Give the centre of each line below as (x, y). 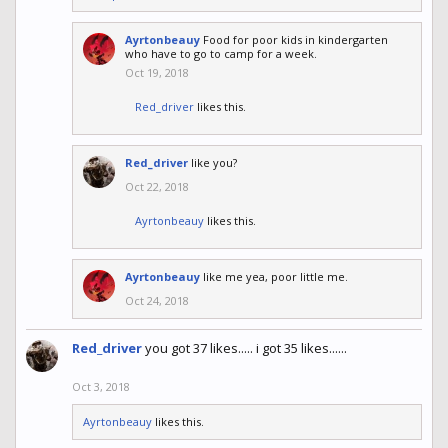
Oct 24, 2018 (157, 301)
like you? (214, 163)
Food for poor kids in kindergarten (295, 40)
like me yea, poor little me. (275, 277)
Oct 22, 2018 (157, 187)
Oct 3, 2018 (101, 387)
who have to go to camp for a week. (221, 54)
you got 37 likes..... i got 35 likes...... (246, 348)
